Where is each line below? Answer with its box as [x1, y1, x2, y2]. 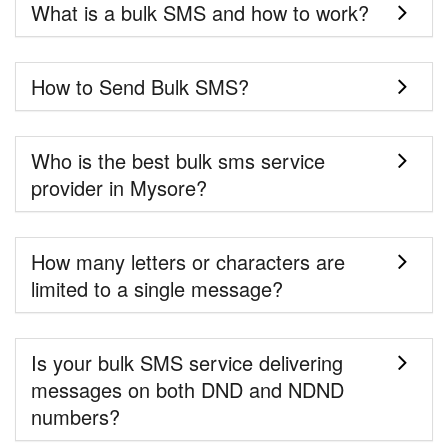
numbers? [31, 402, 120, 432]
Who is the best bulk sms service [31, 146, 325, 176]
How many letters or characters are [31, 247, 345, 277]
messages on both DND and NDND [31, 375, 344, 405]
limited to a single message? [31, 274, 283, 304]
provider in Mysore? [31, 173, 207, 203]
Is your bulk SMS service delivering [31, 348, 343, 378]
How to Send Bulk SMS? [31, 72, 249, 102]
